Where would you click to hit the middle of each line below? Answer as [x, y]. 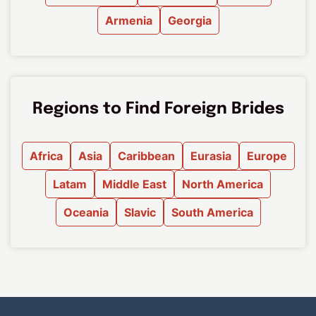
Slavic [140, 213]
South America [212, 213]
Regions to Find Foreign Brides [158, 109]
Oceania [86, 213]
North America [223, 184]
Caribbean [146, 156]
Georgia [189, 21]
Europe [267, 156]
